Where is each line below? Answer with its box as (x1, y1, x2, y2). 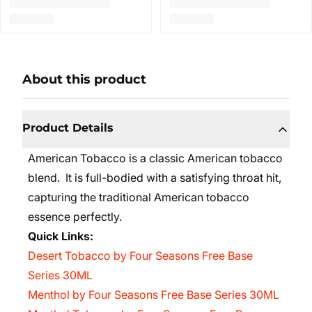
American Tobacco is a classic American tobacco (28, 151, 283, 165)
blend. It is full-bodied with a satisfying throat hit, (28, 171, 281, 185)
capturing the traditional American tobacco (28, 190, 249, 204)
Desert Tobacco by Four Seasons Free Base (28, 249, 253, 263)
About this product (22, 72, 146, 87)
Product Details (22, 121, 114, 134)
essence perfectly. (28, 210, 125, 224)
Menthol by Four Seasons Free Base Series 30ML (28, 288, 279, 302)
